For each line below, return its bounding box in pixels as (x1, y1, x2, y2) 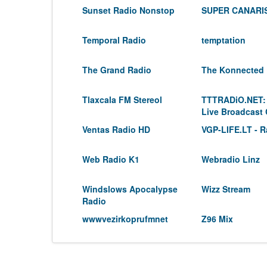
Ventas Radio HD (82, 123, 150, 135)
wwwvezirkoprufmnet (82, 213, 168, 225)
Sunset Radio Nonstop (82, 4, 175, 16)
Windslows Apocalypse (82, 183, 178, 195)
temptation (201, 34, 246, 46)
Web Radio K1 (82, 153, 139, 165)
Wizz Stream (201, 183, 250, 195)
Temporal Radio (82, 34, 146, 46)
